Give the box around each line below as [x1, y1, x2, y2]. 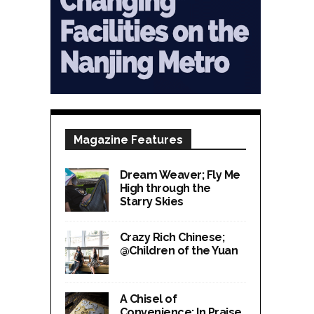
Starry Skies [119, 195, 184, 208]
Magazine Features [74, 133, 183, 146]
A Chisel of [119, 292, 177, 306]
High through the [119, 182, 211, 195]
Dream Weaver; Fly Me [119, 168, 240, 182]
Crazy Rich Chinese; [119, 231, 225, 244]
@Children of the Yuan [119, 244, 238, 257]
